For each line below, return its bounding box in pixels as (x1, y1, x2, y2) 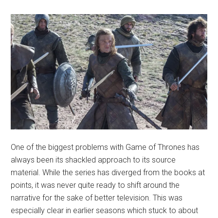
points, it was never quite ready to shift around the (11, 181, 180, 190)
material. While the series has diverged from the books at (11, 168, 205, 178)
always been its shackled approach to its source (11, 155, 176, 165)
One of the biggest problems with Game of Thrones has (11, 143, 200, 152)
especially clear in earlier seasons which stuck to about (11, 206, 199, 216)
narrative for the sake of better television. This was (11, 193, 183, 203)
